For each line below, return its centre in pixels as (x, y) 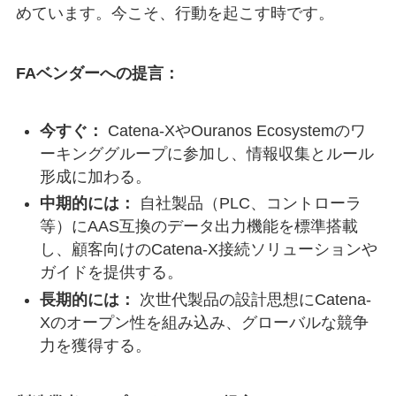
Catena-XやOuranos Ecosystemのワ (234, 130)
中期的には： (87, 204)
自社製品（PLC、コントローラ (248, 204)
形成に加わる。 (95, 176)
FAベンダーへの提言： (97, 74)
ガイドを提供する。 (111, 273)
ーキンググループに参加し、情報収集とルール (206, 153)
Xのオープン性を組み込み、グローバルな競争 (204, 322)
